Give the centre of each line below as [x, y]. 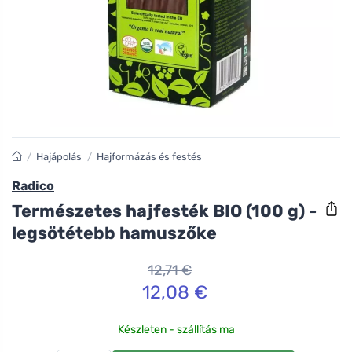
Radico [33, 186]
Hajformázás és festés [149, 157]
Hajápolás [59, 157]
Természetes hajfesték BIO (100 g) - [164, 211]
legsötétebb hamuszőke [114, 233]
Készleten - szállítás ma [176, 329]
